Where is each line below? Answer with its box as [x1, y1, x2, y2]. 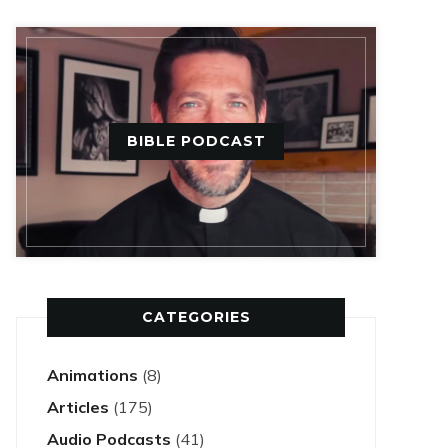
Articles [47, 397, 109, 417]
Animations [47, 365, 138, 385]
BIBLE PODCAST [126, 132, 266, 150]
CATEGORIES [141, 308, 251, 326]
